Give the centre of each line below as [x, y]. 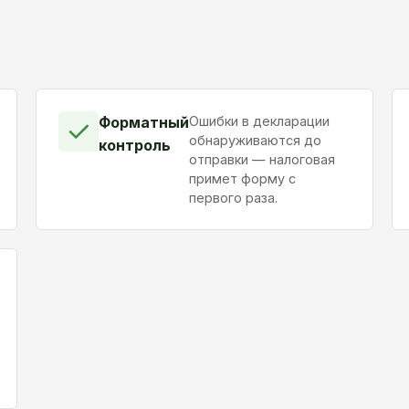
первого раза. [233, 197]
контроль [134, 145]
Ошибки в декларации [259, 121]
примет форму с [242, 178]
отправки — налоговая [262, 159]
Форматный [143, 122]
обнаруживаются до [255, 140]
